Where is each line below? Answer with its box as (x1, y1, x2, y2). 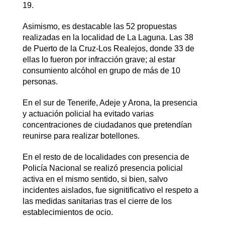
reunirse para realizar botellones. (22, 132, 140, 140)
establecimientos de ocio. (22, 208, 113, 216)
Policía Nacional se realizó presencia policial (22, 164, 183, 172)
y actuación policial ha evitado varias (22, 109, 154, 118)
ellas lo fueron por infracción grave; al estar (22, 55, 175, 64)
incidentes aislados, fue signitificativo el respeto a (22, 186, 198, 194)
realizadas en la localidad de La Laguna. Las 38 (22, 33, 193, 42)
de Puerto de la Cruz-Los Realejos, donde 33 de (22, 44, 194, 53)
